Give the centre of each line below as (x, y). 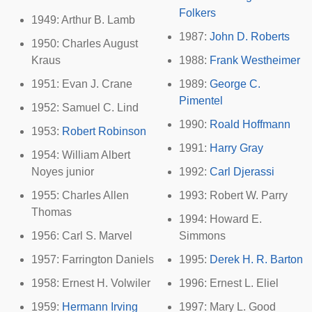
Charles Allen (95, 195)
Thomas (52, 212)
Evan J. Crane (97, 84)
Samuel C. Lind (100, 108)
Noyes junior (63, 172)
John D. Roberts (250, 37)
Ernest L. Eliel (244, 283)
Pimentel (201, 101)
